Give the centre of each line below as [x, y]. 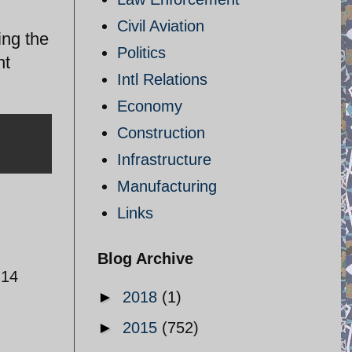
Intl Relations [162, 79]
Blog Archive [145, 258]
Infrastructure [164, 159]
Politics [141, 53]
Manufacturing [167, 186]
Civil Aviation [161, 26]
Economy [150, 106]
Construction [161, 133]
